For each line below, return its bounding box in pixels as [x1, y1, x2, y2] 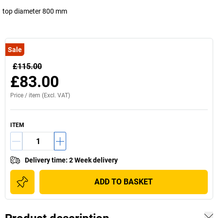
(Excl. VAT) [40, 92, 70, 99]
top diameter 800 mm [2, 7, 67, 15]
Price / [10, 92, 29, 99]
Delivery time [25, 156, 66, 164]
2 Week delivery [69, 156, 118, 164]
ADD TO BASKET [94, 177, 153, 186]
